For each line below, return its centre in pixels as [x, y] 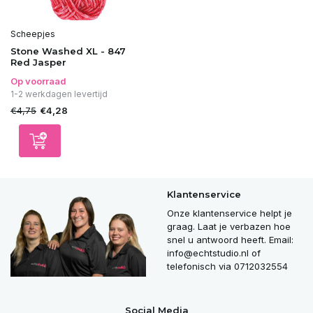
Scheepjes [33, 34]
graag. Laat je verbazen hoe [229, 226]
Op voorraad [38, 81]
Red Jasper [38, 62]
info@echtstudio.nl [208, 253]
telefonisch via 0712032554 [227, 266]
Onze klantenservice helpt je [230, 213]
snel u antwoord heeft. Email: [230, 240]
